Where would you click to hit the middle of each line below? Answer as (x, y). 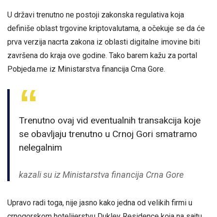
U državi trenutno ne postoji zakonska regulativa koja (96, 15)
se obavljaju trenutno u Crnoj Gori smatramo (108, 134)
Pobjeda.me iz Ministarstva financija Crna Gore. (86, 69)
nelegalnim (41, 147)
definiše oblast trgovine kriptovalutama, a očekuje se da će (106, 28)
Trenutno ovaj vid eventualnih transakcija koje (110, 120)
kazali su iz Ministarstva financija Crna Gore (101, 175)
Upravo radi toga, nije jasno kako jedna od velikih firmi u (100, 203)
